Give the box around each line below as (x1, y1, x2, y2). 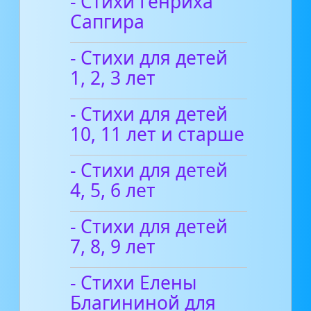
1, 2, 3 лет (70, 65, 156, 90)
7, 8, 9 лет (70, 233, 156, 259)
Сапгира (70, 8, 145, 34)
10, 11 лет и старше (70, 121, 245, 146)
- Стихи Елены (70, 269, 198, 295)
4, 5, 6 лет (70, 177, 156, 203)
